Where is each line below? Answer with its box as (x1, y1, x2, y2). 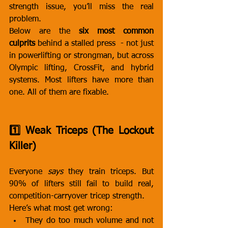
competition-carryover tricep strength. (9, 192, 145, 201)
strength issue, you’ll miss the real (9, 3, 154, 11)
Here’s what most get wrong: (9, 205, 113, 213)
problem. (9, 15, 41, 23)
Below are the (9, 27, 79, 36)
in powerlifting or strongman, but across (9, 52, 154, 60)
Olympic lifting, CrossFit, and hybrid (9, 64, 154, 72)
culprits (9, 40, 35, 48)
